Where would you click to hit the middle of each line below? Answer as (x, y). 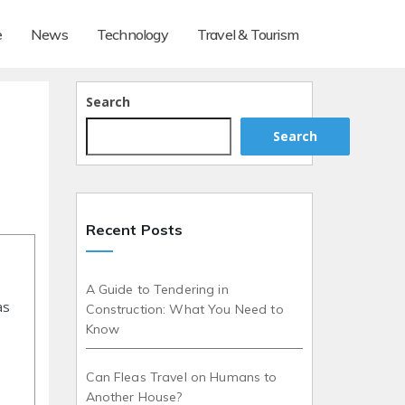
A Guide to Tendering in (157, 290)
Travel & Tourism (247, 34)
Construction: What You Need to (184, 310)
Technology (132, 34)
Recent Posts (134, 230)
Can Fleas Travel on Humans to (181, 377)
